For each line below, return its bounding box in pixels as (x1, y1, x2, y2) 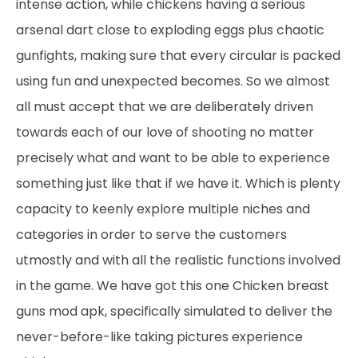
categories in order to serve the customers (16, 225, 287, 244)
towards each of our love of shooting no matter (16, 123, 314, 141)
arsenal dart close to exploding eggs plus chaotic (16, 21, 324, 39)
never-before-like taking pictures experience (16, 328, 303, 346)
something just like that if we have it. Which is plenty (16, 174, 340, 193)
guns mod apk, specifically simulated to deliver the (16, 302, 332, 320)
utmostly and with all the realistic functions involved (16, 251, 340, 269)
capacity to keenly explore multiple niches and (16, 200, 310, 218)
